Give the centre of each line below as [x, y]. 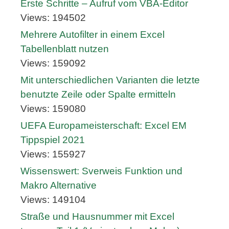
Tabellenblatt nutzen [65, 49]
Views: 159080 [53, 109]
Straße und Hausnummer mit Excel [97, 217]
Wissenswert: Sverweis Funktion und [101, 171]
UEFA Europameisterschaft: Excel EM [104, 126]
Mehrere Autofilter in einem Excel [93, 35]
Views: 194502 [53, 18]
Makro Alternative [59, 186]
